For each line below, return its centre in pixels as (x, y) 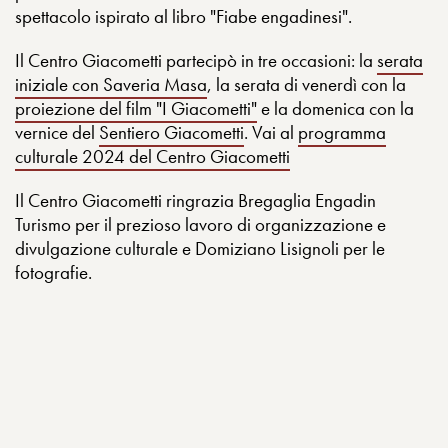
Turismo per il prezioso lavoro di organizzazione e (200, 224)
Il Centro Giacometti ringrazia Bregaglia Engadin (195, 200)
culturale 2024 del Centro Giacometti (152, 156)
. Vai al (271, 132)
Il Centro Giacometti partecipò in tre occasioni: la (196, 60)
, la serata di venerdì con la (306, 84)
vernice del (57, 132)
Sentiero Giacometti (171, 132)
